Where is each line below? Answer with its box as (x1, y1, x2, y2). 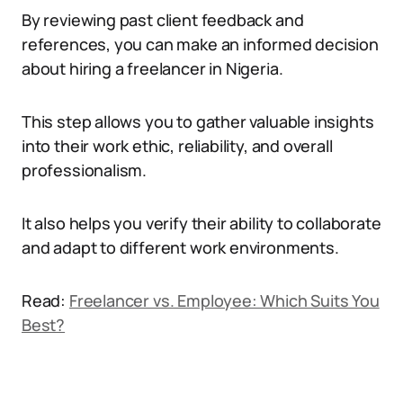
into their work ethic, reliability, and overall (22, 135, 333, 157)
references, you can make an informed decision (22, 33, 379, 55)
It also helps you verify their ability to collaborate (22, 212, 381, 234)
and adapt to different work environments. (22, 237, 339, 258)
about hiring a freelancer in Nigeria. (22, 58, 283, 79)
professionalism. (22, 159, 148, 181)
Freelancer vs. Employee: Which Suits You (68, 290, 380, 311)
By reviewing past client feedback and (22, 9, 304, 31)
